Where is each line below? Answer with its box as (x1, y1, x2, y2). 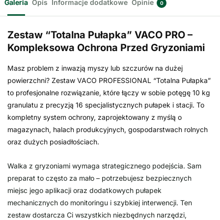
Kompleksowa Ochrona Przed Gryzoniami (7, 41, 205, 54)
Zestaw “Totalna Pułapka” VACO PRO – (7, 28, 192, 41)
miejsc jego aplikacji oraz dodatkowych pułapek (7, 186, 162, 194)
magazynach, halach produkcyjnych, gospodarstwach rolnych (7, 125, 208, 134)
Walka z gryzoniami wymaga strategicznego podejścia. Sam (7, 161, 201, 170)
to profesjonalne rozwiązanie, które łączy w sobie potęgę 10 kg (7, 88, 210, 97)
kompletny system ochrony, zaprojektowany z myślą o (7, 112, 182, 121)
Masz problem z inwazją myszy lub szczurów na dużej (7, 63, 183, 72)
